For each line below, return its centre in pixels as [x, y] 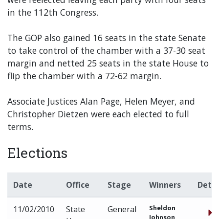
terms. [20, 127]
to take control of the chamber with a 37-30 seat [106, 50]
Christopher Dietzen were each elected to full [98, 114]
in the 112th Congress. [53, 12]
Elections [37, 153]
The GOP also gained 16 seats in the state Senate [107, 38]
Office [78, 185]
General [122, 209]
